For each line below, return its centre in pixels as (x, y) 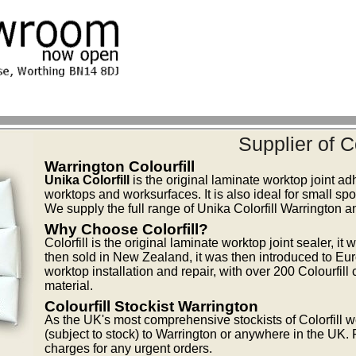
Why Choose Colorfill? (127, 229)
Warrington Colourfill (120, 166)
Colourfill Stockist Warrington (152, 306)
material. (69, 285)
